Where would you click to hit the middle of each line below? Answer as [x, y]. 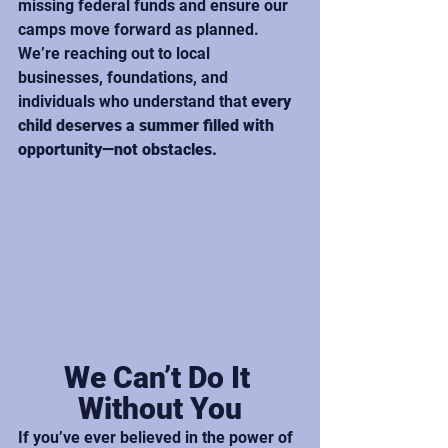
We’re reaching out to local [116, 54]
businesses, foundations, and [125, 78]
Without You [160, 409]
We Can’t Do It [160, 378]
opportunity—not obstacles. [117, 150]
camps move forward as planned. [140, 30]
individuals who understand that [134, 102]
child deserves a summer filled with [148, 126]
